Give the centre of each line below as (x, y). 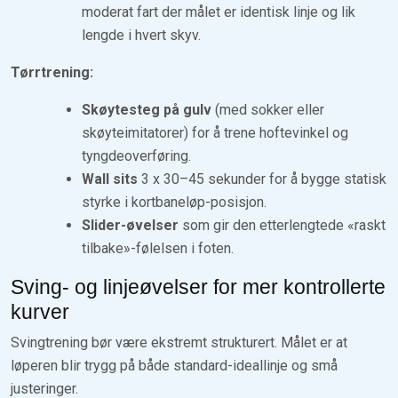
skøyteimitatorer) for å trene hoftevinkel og (215, 132)
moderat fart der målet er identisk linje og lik (219, 12)
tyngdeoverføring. (136, 155)
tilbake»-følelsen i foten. (158, 248)
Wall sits (110, 179)
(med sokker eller (268, 109)
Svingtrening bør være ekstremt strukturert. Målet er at (179, 342)
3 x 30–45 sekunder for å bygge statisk (262, 179)
